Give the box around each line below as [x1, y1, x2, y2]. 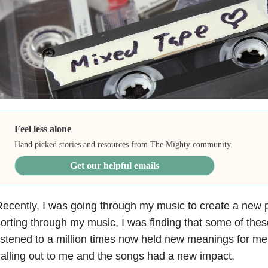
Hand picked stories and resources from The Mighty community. [14, 139, 233, 149]
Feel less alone [14, 123, 72, 134]
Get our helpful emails [70, 160, 160, 170]
